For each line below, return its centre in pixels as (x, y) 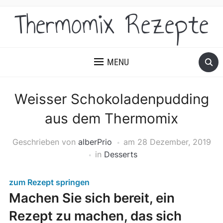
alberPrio (95, 142)
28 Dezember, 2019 (174, 142)
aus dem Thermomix (111, 118)
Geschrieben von (45, 142)
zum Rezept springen (49, 182)
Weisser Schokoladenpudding (111, 99)
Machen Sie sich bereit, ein (92, 198)
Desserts (120, 154)
